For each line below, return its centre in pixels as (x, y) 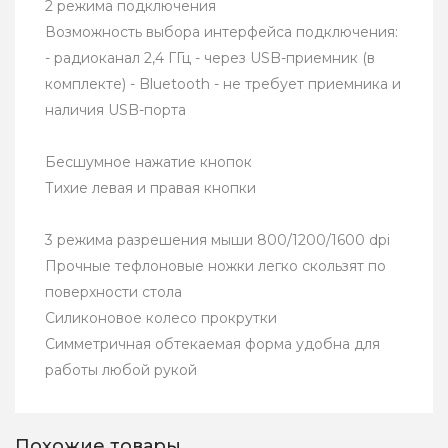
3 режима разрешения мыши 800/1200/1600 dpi (217, 240)
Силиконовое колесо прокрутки (161, 318)
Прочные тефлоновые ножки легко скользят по (215, 266)
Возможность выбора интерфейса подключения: (221, 32)
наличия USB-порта (115, 110)
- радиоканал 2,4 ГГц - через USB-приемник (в (210, 58)
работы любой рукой (121, 370)
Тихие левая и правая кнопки (150, 188)
